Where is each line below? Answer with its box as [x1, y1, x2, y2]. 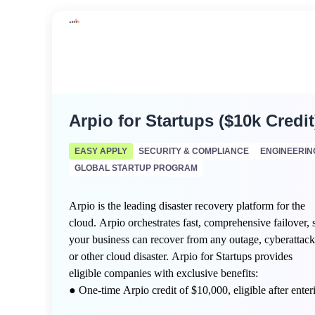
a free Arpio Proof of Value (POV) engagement [69, 301, 282, 313]
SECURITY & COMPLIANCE [139, 146, 249, 156]
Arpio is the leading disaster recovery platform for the [69, 200, 305, 212]
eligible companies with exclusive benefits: [69, 267, 261, 279]
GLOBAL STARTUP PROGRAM [75, 163, 198, 173]
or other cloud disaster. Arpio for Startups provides [69, 250, 292, 262]
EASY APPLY [75, 146, 127, 156]
